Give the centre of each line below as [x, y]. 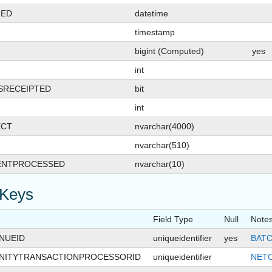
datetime [151, 14]
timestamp [155, 32]
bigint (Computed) [169, 51]
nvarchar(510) [162, 145]
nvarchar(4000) [165, 127]
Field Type [173, 219]
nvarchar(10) [160, 164]
